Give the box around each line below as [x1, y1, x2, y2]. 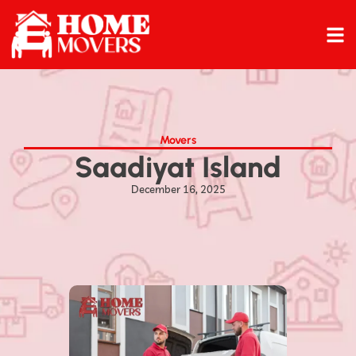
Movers [160, 133, 196, 148]
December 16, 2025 [130, 183, 226, 196]
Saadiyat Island [75, 150, 281, 185]
